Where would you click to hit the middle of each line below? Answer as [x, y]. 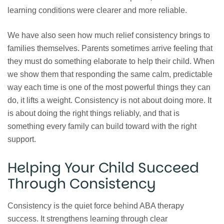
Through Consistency [81, 184]
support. [22, 139]
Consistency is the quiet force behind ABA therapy [96, 206]
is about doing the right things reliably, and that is [93, 113]
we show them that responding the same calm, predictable [110, 74]
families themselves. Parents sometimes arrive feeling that [110, 48]
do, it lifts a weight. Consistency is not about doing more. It [109, 100]
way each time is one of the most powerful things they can [109, 87]
